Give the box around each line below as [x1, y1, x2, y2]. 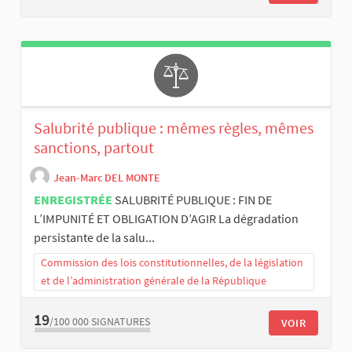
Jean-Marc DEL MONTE [53, 170, 160, 185]
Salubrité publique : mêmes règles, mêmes [34, 118, 313, 138]
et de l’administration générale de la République [41, 273, 266, 288]
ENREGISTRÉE [34, 192, 112, 208]
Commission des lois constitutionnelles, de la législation [41, 255, 303, 270]
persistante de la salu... [34, 229, 155, 246]
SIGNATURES [91, 313, 150, 328]
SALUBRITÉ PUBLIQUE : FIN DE [115, 192, 272, 208]
